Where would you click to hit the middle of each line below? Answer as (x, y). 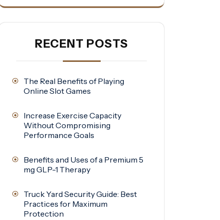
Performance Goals (59, 135)
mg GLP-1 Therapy (57, 170)
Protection (44, 214)
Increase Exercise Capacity (72, 116)
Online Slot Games (57, 91)
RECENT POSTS (82, 44)
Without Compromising (67, 125)
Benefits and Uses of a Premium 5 (83, 160)
